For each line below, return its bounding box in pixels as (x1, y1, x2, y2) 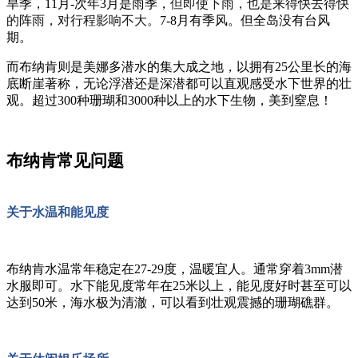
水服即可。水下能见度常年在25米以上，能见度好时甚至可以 (6, 279, 352, 293)
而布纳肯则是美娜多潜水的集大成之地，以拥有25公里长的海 (6, 60, 352, 74)
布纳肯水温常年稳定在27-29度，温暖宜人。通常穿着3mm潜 (6, 262, 343, 276)
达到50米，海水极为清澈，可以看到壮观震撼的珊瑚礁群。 (6, 296, 339, 310)
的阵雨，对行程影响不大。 (6, 14, 160, 28)
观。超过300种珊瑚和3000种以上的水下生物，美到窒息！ (6, 93, 332, 108)
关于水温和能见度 (6, 205, 109, 220)
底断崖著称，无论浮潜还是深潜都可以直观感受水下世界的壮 (6, 77, 352, 91)
